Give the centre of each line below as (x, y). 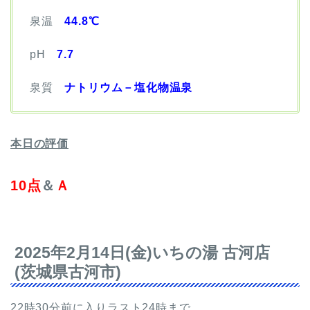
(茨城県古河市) (68, 272)
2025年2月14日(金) (83, 252)
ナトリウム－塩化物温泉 (129, 87)
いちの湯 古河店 (211, 252)
